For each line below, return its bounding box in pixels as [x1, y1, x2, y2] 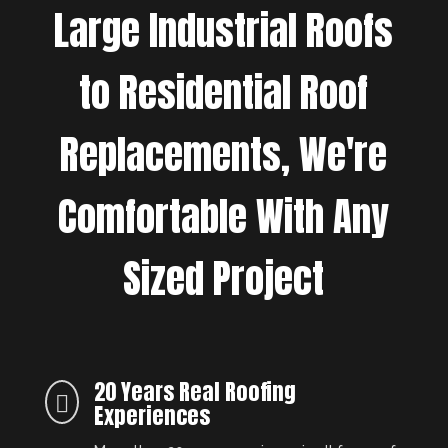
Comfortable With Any [58, 187, 390, 246]
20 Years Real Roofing [93, 375, 296, 408]
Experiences [93, 399, 210, 432]
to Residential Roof [79, 63, 369, 122]
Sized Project [123, 249, 325, 308]
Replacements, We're [60, 125, 388, 184]
